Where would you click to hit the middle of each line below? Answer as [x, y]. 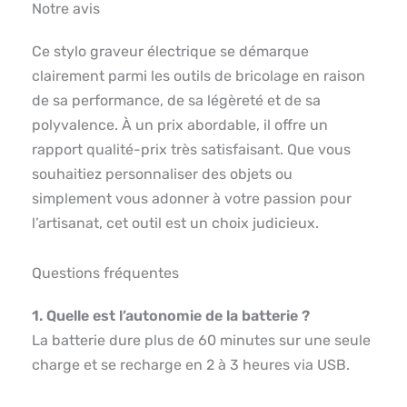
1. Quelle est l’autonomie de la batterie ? [171, 315]
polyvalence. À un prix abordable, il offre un [180, 124]
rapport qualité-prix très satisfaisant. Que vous [191, 149]
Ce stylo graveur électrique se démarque [170, 51]
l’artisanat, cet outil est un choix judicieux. [175, 223]
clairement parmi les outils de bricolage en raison [199, 75]
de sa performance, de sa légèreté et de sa [176, 100]
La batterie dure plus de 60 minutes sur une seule [201, 340]
